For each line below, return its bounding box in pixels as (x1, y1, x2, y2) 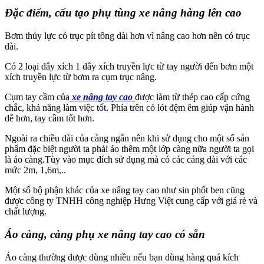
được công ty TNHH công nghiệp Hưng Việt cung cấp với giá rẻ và (5, 196, 258, 206)
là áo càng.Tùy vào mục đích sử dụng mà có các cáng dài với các (5, 154, 247, 165)
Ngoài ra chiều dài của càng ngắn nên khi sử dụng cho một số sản (5, 133, 249, 144)
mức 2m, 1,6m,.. (5, 165, 66, 176)
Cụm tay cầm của (5, 92, 70, 103)
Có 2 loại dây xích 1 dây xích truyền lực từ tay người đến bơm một (5, 61, 253, 72)
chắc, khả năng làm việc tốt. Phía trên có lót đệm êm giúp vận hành (5, 103, 254, 113)
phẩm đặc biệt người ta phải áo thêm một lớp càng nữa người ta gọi (5, 144, 254, 154)
